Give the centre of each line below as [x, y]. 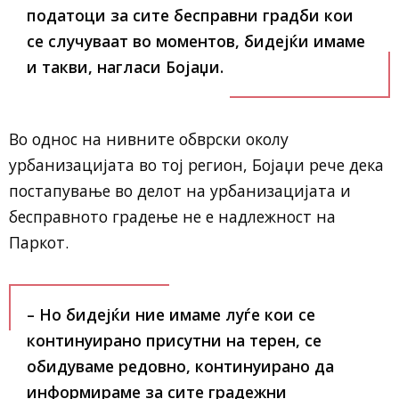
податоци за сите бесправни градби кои [190, 15]
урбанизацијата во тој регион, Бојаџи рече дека [196, 165]
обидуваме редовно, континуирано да [180, 366]
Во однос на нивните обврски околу [149, 139]
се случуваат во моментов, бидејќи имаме [196, 41]
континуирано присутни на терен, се [174, 340]
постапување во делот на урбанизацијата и [180, 191]
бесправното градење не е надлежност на [172, 216]
